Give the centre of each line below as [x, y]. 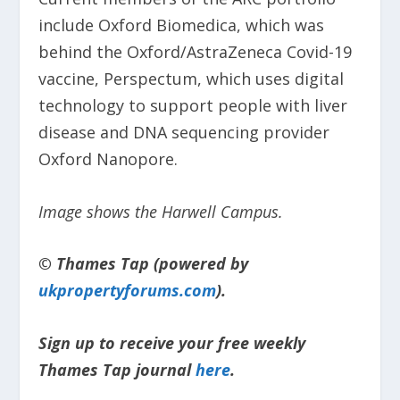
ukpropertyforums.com [127, 291]
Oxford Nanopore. [108, 158]
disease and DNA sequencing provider [183, 132]
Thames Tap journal [117, 370]
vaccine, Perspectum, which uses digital [191, 78]
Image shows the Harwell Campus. [160, 211]
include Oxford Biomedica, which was [181, 25]
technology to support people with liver [192, 105]
